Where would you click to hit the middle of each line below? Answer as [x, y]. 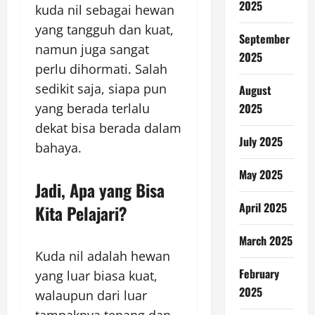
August [255, 90]
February [259, 274]
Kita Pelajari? [81, 213]
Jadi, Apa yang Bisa [100, 189]
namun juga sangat [92, 49]
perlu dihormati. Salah [101, 69]
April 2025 [263, 207]
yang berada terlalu [92, 108]
